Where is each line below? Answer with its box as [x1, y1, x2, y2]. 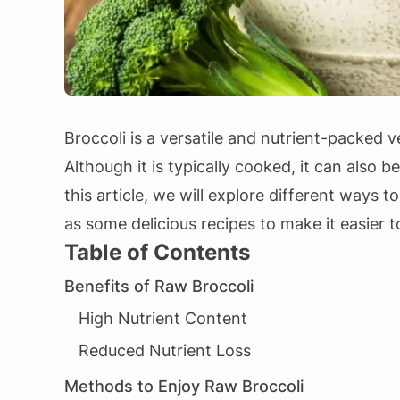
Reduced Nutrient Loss [79, 341, 251, 360]
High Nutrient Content [79, 309, 247, 328]
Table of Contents [64, 239, 250, 265]
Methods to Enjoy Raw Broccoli [64, 377, 304, 396]
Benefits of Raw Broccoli [64, 277, 254, 296]
